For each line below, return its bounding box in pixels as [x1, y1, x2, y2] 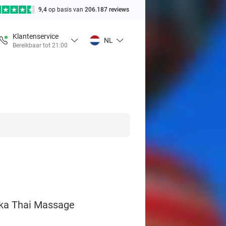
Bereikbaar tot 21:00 [13, 41, 68, 49]
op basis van [48, 6, 85, 13]
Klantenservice [13, 32, 59, 40]
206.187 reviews [85, 6, 129, 13]
